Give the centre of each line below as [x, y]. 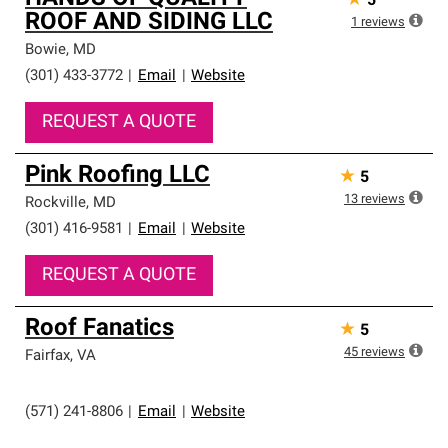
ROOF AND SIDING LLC [149, 23]
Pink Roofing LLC [117, 176]
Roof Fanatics [99, 329]
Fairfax [47, 356]
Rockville [55, 203]
